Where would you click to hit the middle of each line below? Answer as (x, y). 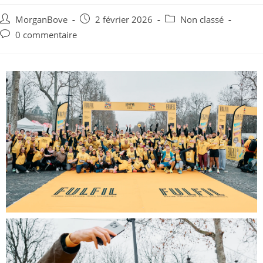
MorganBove (41, 19)
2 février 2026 (124, 19)
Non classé (202, 19)
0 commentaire (46, 35)
